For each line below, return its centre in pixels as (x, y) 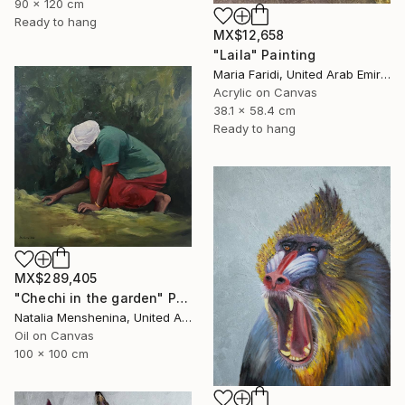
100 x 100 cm (52, 353)
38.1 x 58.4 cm (254, 110)
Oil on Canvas (54, 335)
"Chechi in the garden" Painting (182, 297)
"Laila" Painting (265, 54)
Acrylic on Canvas (265, 92)
